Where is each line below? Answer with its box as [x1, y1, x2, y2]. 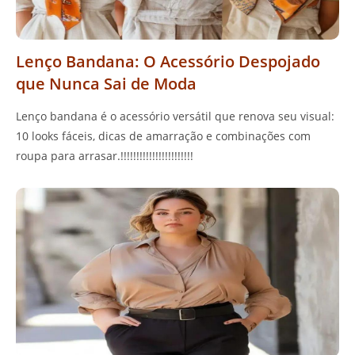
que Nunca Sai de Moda [16, 72, 197, 94]
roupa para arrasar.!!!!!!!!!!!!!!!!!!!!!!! [16, 147, 193, 163]
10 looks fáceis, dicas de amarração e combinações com [16, 128, 311, 143]
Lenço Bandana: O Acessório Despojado [16, 50, 320, 72]
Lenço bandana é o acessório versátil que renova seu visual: [16, 108, 334, 124]
